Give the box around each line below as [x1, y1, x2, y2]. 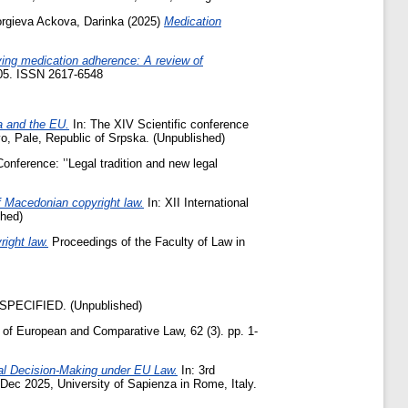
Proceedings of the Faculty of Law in [48, 234, 245, 249]
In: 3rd [178, 363, 215, 378]
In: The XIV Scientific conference [69, 117, 249, 132]
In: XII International [144, 196, 249, 210]
